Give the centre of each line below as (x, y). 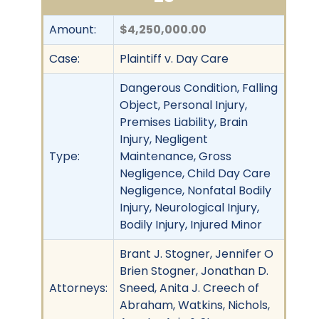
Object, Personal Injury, (183, 105)
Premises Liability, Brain (184, 122)
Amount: (73, 29)
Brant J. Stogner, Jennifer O (197, 253)
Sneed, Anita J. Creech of (189, 288)
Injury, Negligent (164, 139)
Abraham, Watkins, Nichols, (195, 305)
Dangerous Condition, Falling (199, 88)
